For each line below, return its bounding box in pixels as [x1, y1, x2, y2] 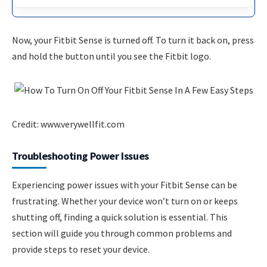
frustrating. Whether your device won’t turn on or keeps [12, 194, 238, 207]
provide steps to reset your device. [12, 243, 150, 255]
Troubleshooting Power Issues [12, 148, 149, 163]
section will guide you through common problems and [12, 226, 232, 239]
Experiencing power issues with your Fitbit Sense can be [12, 178, 237, 191]
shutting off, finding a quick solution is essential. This [12, 210, 228, 223]
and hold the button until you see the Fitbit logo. [12, 49, 211, 62]
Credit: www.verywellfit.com [12, 117, 125, 130]
